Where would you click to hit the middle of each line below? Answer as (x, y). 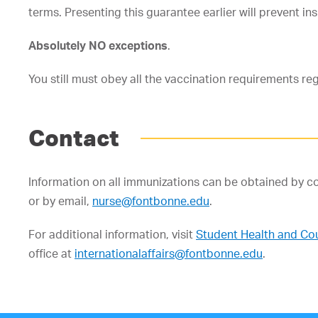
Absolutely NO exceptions (98, 45)
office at (51, 253)
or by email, (60, 201)
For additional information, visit (112, 234)
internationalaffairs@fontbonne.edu (169, 253)
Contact (74, 138)
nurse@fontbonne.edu (151, 201)
